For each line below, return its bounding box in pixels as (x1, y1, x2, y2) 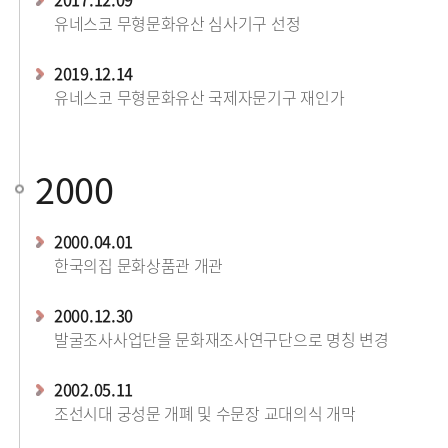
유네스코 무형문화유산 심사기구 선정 (54, 11, 301, 35)
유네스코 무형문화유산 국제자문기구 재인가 (54, 85, 345, 109)
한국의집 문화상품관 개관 (54, 253, 224, 277)
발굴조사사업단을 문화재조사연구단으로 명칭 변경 (54, 327, 389, 351)
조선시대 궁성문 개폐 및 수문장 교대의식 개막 (54, 401, 356, 425)
